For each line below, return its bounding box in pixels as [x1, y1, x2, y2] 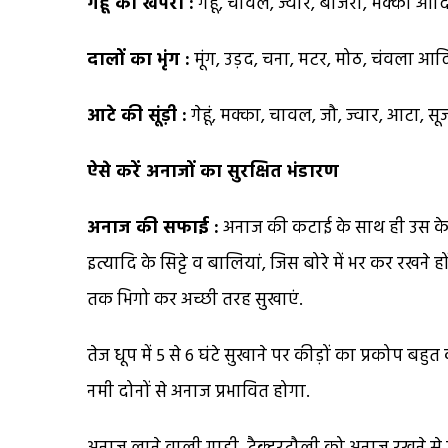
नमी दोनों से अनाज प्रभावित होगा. [87, 377, 310, 407]
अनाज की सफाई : [87, 213, 219, 243]
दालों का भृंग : [87, 45, 190, 75]
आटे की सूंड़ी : [87, 101, 187, 131]
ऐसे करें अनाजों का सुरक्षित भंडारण [87, 157, 339, 187]
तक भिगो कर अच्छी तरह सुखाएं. [87, 285, 303, 315]
